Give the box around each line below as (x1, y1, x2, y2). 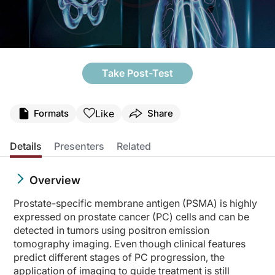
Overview (29, 173, 80, 187)
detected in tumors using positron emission (14, 223, 209, 236)
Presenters (54, 139, 104, 152)
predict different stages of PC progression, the (14, 250, 225, 263)
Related (117, 139, 151, 152)
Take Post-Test (102, 66, 173, 79)
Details (10, 139, 42, 152)
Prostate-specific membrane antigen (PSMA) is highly (14, 196, 257, 209)
